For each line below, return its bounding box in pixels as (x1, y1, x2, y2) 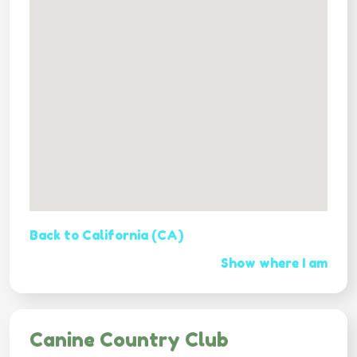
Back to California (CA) (29, 226, 183, 243)
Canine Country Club (29, 328, 229, 351)
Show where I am (221, 254, 328, 271)
